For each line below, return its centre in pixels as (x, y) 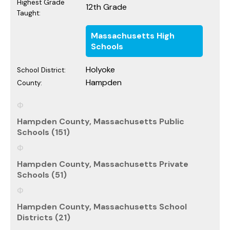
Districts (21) (44, 217)
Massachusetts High (133, 35)
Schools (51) (42, 175)
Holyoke (100, 69)
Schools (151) (43, 132)
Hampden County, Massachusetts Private (103, 164)
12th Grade (106, 7)
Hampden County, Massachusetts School (102, 206)
